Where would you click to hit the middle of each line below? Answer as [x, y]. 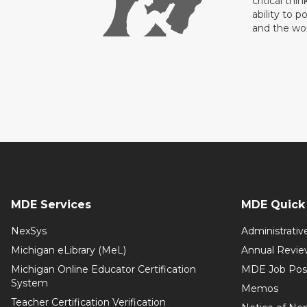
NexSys [29, 231]
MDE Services [51, 205]
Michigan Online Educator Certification [103, 269]
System [29, 283]
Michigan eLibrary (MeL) [69, 250]
